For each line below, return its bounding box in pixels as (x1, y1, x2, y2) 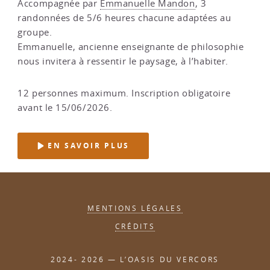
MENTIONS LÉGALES (87, 203, 183, 213)
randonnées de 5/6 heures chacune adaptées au (17, 11, 231, 24)
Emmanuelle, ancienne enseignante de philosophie (17, 40, 244, 52)
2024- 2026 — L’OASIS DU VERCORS (51, 254, 219, 264)
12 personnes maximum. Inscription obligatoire (17, 87, 231, 99)
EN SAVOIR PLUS (44, 140, 130, 151)
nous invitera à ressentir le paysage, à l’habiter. (17, 55, 228, 67)
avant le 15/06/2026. (17, 101, 113, 113)
